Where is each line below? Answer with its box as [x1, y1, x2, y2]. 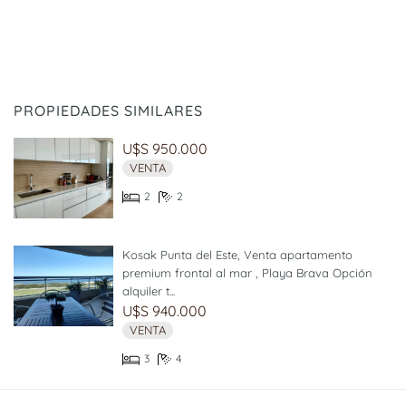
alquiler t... [122, 284, 175, 299]
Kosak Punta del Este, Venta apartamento [122, 247, 353, 263]
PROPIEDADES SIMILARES [14, 101, 203, 121]
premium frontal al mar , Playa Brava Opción [122, 266, 372, 281]
